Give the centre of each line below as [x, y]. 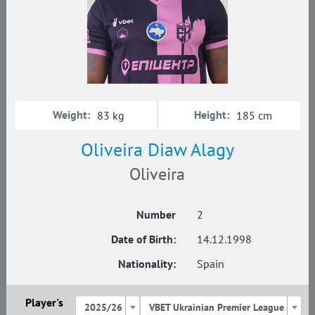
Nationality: [147, 263]
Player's [44, 302]
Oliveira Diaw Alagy [157, 149]
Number [156, 214]
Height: [212, 114]
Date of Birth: [143, 239]
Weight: [72, 114]
